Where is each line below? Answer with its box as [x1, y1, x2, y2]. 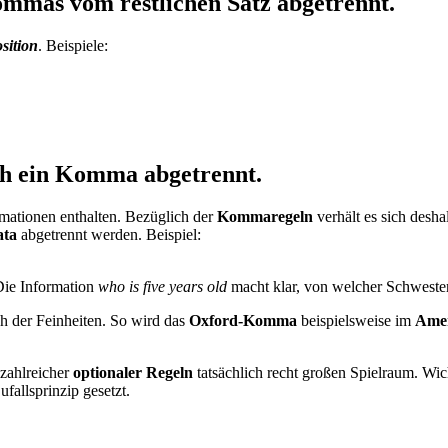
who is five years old [98, 277, 227, 295]
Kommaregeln [217, 207, 313, 225]
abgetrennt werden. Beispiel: [17, 225, 201, 243]
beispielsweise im [297, 311, 415, 329]
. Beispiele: [38, 36, 108, 54]
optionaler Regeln [73, 363, 193, 381]
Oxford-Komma [189, 311, 297, 329]
